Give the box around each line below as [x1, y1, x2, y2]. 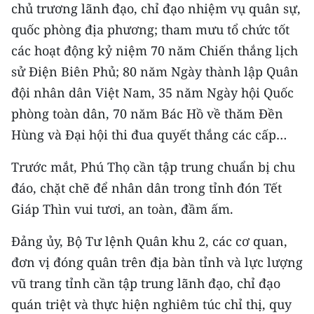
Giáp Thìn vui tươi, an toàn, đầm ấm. [11, 200, 233, 217]
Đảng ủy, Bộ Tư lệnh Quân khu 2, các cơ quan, [11, 233, 287, 250]
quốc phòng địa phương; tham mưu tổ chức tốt [11, 21, 289, 38]
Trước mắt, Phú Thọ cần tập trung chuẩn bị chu [11, 158, 295, 175]
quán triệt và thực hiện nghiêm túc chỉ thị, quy [11, 296, 292, 313]
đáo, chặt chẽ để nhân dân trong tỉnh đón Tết [11, 179, 282, 196]
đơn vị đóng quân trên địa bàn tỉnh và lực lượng [11, 254, 303, 271]
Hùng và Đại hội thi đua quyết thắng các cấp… [11, 126, 287, 143]
